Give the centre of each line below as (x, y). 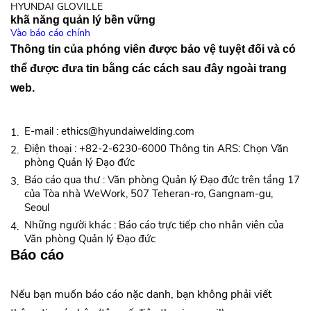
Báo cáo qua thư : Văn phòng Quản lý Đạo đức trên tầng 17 (162, 180)
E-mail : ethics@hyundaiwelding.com (110, 131)
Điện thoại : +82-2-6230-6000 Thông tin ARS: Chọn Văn (157, 149)
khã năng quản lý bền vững (83, 19)
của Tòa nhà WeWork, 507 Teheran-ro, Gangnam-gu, (149, 194)
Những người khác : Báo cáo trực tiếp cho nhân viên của (154, 225)
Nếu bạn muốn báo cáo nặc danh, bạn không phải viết (141, 294)
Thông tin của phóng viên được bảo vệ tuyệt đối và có (153, 49)
